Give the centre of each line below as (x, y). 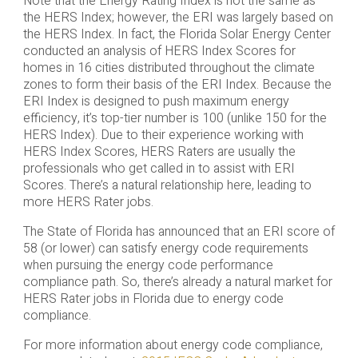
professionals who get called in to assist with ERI (159, 169)
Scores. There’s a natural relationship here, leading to (167, 186)
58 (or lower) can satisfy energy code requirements (165, 249)
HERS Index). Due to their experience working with (163, 135)
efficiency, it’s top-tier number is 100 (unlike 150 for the (175, 119)
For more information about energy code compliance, (173, 346)
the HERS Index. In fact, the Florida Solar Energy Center (177, 35)
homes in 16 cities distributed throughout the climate (169, 68)
